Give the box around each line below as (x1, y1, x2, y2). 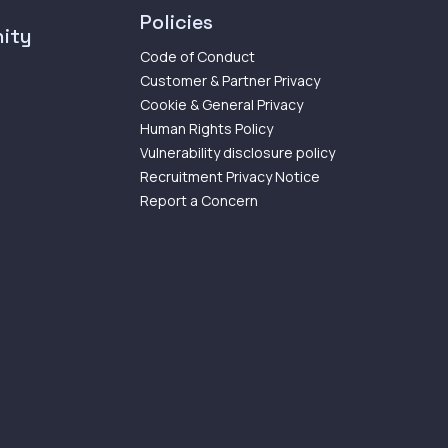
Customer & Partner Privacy (140, 70, 320, 90)
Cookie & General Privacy (140, 94, 303, 114)
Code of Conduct (140, 46, 255, 66)
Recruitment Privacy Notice (140, 166, 320, 186)
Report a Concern (140, 190, 258, 210)
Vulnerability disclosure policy (140, 142, 335, 162)
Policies (140, 8, 213, 35)
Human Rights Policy (140, 118, 273, 138)
